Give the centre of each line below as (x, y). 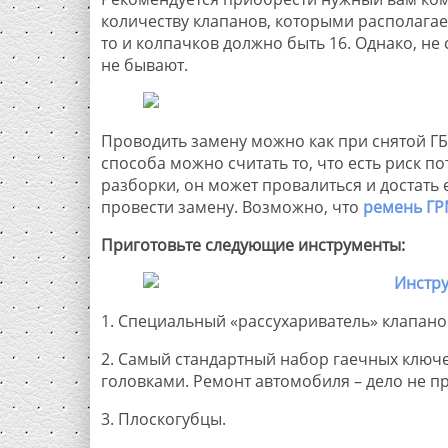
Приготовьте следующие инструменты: (252, 244)
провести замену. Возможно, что (231, 206)
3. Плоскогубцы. (163, 418)
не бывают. (144, 64)
